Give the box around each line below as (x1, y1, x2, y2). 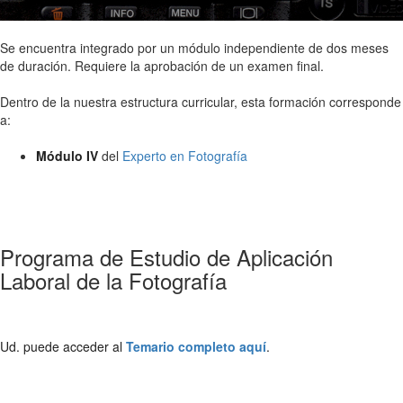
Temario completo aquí (126, 336, 266, 355)
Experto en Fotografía (122, 146, 247, 165)
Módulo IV (36, 146, 98, 165)
